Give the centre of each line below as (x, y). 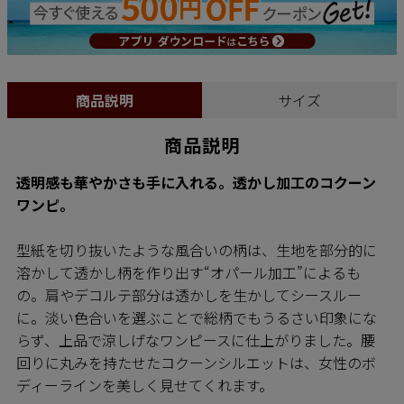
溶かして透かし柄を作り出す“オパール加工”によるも (188, 272)
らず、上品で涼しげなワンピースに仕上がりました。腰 (196, 340)
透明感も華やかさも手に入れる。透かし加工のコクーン (196, 182)
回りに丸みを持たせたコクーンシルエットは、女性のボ (196, 362)
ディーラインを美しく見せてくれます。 (145, 385)
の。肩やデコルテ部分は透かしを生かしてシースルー (189, 294)
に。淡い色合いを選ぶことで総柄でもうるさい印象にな (197, 317)
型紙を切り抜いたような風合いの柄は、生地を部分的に (197, 249)
